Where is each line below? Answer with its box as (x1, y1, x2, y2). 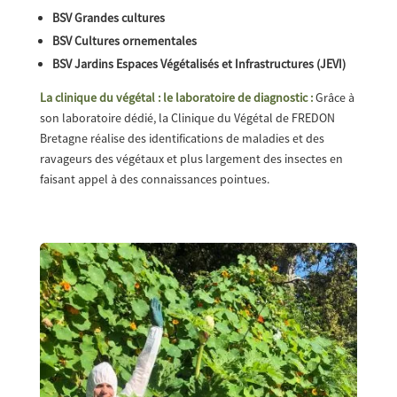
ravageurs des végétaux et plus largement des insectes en (39, 151, 343, 167)
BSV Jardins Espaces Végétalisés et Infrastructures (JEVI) (51, 56, 346, 73)
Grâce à (312, 90, 354, 106)
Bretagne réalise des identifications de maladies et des (39, 130, 324, 147)
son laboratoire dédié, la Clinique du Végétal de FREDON (39, 110, 335, 127)
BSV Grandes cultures (51, 10, 165, 27)
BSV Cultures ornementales (51, 33, 197, 50)
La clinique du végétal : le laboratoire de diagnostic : (39, 90, 313, 106)
